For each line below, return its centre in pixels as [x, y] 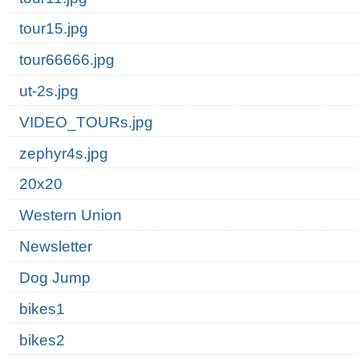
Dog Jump [54, 277]
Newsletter [55, 247]
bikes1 [42, 309]
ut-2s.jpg [48, 91]
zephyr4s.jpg [63, 153]
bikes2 [42, 340]
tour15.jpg [53, 29]
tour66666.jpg [67, 60]
